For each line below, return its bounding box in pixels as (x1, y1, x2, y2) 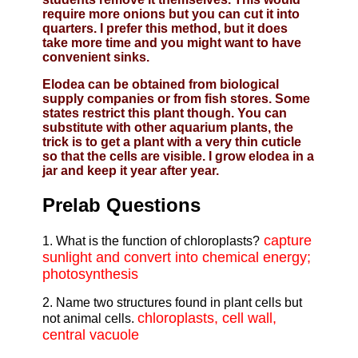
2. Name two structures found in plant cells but (42, 295, 302, 309)
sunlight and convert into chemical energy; (42, 249, 311, 265)
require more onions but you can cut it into (42, 6, 300, 21)
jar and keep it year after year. (42, 163, 219, 177)
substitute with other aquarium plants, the (42, 120, 293, 134)
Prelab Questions (42, 193, 201, 216)
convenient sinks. (42, 50, 149, 64)
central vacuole (42, 326, 139, 343)
